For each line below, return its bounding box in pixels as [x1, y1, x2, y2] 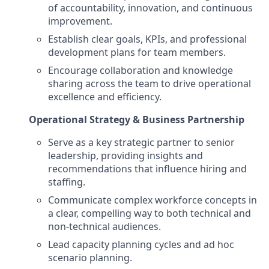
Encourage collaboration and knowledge [48, 64, 233, 77]
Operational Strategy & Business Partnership [29, 113, 244, 126]
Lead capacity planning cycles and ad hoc [48, 238, 234, 251]
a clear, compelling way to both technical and [48, 207, 251, 220]
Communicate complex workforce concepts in [48, 193, 257, 207]
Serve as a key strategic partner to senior [48, 136, 235, 149]
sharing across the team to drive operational [48, 77, 251, 90]
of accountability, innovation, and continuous [48, 1, 253, 14]
